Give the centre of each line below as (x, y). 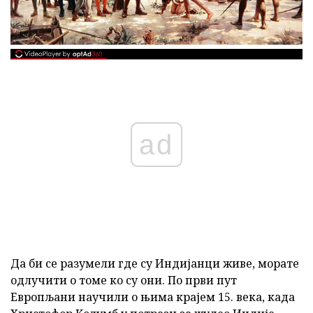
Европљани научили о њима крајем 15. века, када (153, 297)
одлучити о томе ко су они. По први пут (124, 280)
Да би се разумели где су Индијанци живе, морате (155, 263)
